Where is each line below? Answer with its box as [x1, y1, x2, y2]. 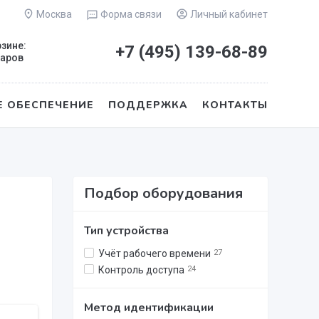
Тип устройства [83, 223, 169, 239]
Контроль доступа [98, 264, 184, 276]
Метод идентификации [83, 300, 214, 315]
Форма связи [98, 9, 162, 20]
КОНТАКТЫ [202, 98, 268, 112]
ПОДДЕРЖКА [108, 98, 188, 112]
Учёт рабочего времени [98, 248, 211, 259]
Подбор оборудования [83, 184, 243, 203]
